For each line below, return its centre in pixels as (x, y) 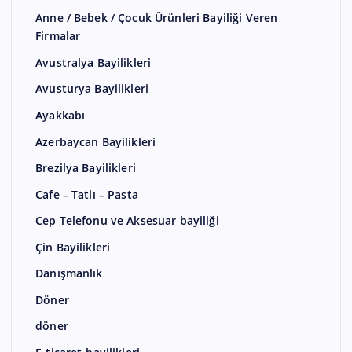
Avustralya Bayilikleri (93, 62)
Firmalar (58, 36)
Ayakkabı (60, 115)
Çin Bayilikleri (73, 247)
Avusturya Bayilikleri (92, 89)
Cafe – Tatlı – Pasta (87, 194)
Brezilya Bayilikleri (86, 168)
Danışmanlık (69, 273)
